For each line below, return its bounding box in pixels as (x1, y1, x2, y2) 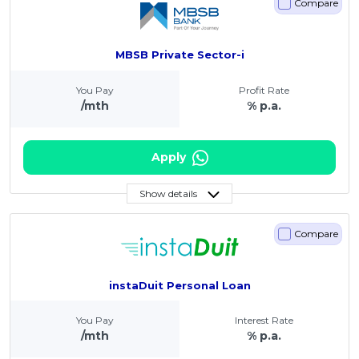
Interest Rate (235, 314, 293, 327)
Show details (139, 187, 197, 200)
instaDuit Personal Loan (108, 279, 251, 292)
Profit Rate (239, 83, 289, 96)
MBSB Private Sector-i (115, 48, 244, 62)
